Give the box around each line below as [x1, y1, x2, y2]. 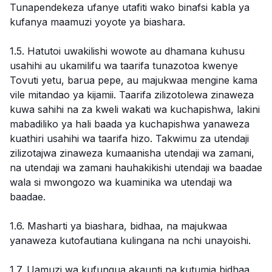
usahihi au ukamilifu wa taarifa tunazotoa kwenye [10, 59, 238, 72]
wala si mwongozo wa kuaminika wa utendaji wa [10, 176, 232, 188]
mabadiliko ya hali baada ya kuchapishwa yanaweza [10, 118, 250, 130]
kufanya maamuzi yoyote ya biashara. [10, 16, 185, 28]
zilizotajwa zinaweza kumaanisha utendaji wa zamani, [10, 147, 254, 159]
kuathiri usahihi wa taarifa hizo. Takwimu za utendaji [10, 132, 249, 144]
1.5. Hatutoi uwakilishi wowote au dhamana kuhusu [10, 45, 245, 57]
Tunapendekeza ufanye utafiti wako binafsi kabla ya [10, 1, 250, 13]
